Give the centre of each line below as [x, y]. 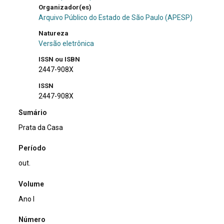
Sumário [33, 113]
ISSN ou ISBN [60, 59]
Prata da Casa [41, 128]
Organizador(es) [66, 7]
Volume [31, 184]
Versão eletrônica [66, 43]
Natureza [54, 33]
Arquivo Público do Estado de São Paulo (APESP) [116, 17]
